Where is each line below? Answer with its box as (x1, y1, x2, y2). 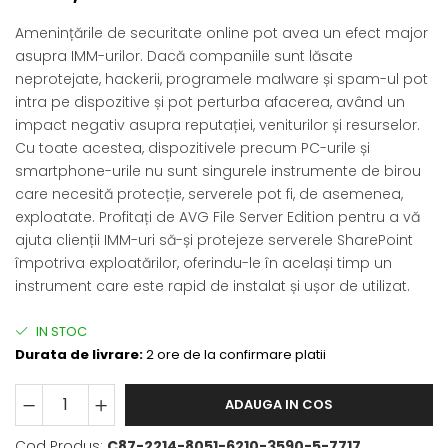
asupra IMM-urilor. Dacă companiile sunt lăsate (15, 46, 353, 67)
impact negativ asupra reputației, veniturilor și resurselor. (15, 115, 420, 136)
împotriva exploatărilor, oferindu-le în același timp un (15, 253, 392, 274)
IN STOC (33, 322, 87, 342)
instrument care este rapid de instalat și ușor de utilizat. (15, 276, 410, 297)
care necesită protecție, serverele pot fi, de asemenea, (15, 184, 403, 205)
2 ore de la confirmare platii (143, 345, 326, 365)
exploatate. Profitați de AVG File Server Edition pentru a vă (15, 207, 420, 228)
